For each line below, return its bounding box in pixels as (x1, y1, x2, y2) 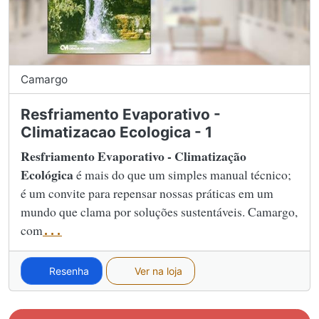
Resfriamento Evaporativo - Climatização (21, 146, 246, 165)
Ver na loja (131, 264, 182, 277)
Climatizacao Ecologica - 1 (21, 122, 212, 141)
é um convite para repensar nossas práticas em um (21, 184, 273, 202)
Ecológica (21, 164, 73, 184)
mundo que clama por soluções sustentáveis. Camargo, (21, 202, 298, 220)
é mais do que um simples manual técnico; (73, 165, 291, 183)
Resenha (46, 264, 90, 277)
